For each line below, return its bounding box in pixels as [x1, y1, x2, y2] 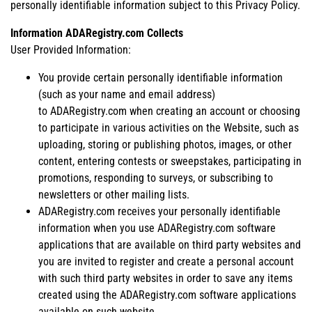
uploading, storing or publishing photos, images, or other [38, 137, 292, 151]
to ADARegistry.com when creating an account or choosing [38, 104, 300, 118]
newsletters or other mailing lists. [38, 187, 189, 201]
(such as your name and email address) [38, 87, 215, 101]
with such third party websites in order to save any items [38, 271, 292, 285]
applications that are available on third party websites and [38, 237, 301, 251]
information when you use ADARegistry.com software [38, 221, 276, 235]
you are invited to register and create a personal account [38, 254, 294, 268]
